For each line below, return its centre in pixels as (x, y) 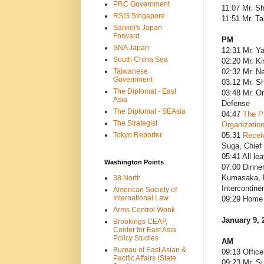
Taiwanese (130, 71)
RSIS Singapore (139, 16)
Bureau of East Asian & (149, 250)
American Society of (145, 189)
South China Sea (140, 59)
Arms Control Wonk (144, 209)
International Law (141, 198)
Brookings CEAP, (140, 221)
